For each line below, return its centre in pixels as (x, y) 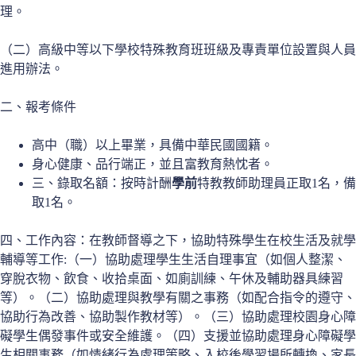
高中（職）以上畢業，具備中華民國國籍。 (153, 145)
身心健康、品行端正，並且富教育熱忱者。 (153, 164)
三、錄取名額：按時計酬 (102, 183)
